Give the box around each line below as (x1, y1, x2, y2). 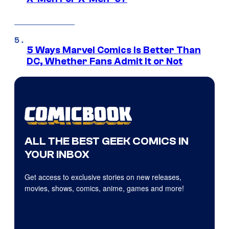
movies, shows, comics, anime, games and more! (25, 183, 184, 194)
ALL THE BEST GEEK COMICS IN (25, 134, 189, 148)
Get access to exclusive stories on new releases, (25, 172, 181, 182)
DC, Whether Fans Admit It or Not (27, 55, 182, 67)
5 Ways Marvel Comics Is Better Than (27, 44, 201, 56)
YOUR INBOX (25, 148, 89, 162)
